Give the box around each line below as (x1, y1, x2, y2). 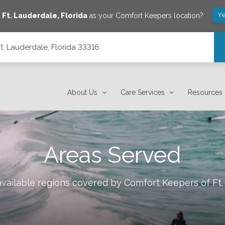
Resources (188, 88, 223, 96)
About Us (67, 88, 98, 96)
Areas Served (44, 142, 181, 168)
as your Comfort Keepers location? (87, 11, 204, 20)
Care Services (121, 88, 165, 96)
